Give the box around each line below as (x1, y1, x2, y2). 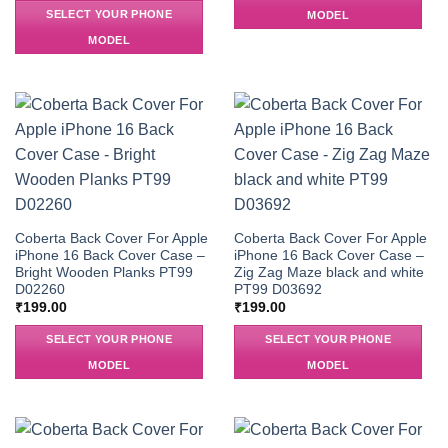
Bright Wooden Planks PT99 (14, 264, 193, 280)
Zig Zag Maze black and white (233, 264, 424, 280)
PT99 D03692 (233, 281, 322, 297)
